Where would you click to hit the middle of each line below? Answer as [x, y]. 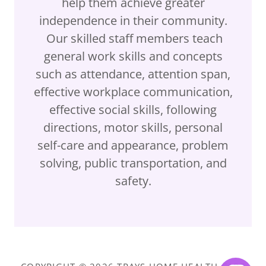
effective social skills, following [133, 110]
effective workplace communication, [133, 92]
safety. [133, 181]
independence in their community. [133, 21]
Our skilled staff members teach [133, 39]
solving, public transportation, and [133, 163]
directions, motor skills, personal [133, 128]
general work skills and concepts [133, 56]
